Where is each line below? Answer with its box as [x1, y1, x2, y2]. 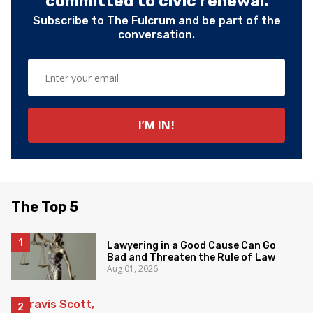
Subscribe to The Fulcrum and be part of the [32, 14, 281, 27]
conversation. [118, 28, 195, 41]
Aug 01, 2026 [107, 262, 159, 275]
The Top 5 [11, 198, 78, 215]
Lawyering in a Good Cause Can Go [107, 239, 277, 252]
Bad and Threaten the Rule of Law [107, 251, 276, 263]
